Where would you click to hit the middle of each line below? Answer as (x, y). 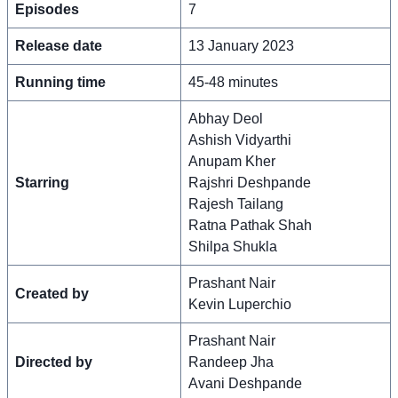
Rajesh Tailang (236, 203)
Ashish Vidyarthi (240, 139)
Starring (42, 182)
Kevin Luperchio (240, 304)
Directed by (54, 362)
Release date (59, 45)
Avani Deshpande (245, 383)
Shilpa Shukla (233, 246)
